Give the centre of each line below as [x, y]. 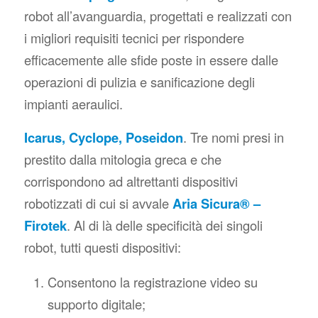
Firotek [45, 225]
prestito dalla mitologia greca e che [122, 159]
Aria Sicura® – [216, 203]
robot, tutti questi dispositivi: [102, 247]
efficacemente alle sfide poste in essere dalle [151, 60]
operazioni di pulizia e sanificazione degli [139, 82]
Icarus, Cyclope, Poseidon [103, 137]
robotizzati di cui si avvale [98, 203]
